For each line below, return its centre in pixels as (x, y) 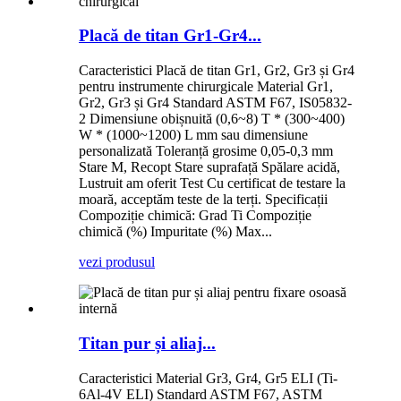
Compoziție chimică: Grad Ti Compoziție (195, 216)
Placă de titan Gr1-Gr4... (170, 36)
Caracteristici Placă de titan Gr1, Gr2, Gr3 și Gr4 (217, 71)
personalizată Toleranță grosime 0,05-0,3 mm (206, 151)
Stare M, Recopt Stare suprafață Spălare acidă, (209, 167)
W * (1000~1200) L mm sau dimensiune (193, 135)
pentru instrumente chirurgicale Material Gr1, (206, 87)
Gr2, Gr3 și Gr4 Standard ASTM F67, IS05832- (215, 103)
